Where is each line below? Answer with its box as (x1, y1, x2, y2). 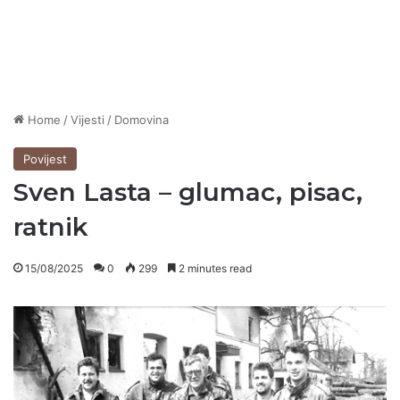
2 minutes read (176, 262, 252, 276)
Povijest (23, 152, 67, 167)
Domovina (114, 112, 169, 128)
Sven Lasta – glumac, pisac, (13, 177, 362, 208)
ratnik (13, 212, 88, 243)
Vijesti (71, 112, 104, 128)
